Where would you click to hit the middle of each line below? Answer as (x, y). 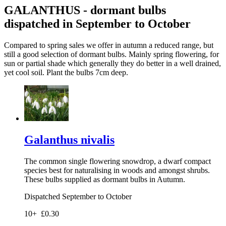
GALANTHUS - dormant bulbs (85, 10)
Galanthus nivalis (69, 139)
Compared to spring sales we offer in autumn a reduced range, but (109, 45)
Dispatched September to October (78, 196)
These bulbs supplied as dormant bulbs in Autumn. (105, 179)
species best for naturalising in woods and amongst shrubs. (117, 170)
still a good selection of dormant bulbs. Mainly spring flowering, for (111, 54)
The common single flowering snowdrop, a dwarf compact (118, 161)
